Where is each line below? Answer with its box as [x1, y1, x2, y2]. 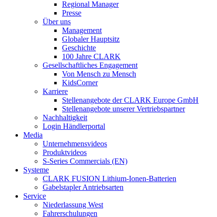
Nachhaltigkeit [43, 113, 87, 122]
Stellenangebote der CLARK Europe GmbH [62, 95, 199, 104]
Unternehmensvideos [43, 139, 107, 148]
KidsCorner [62, 78, 98, 87]
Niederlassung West [43, 200, 103, 209]
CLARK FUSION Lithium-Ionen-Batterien [43, 174, 176, 183]
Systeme [23, 165, 49, 174]
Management [62, 26, 102, 34]
